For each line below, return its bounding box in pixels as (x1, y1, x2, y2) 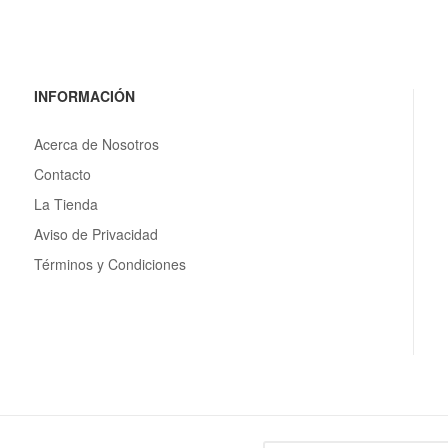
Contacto (33, 163, 91, 184)
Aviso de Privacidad (33, 223, 158, 244)
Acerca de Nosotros (33, 133, 159, 154)
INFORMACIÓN (33, 85, 135, 106)
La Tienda (33, 193, 98, 214)
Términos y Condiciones (33, 253, 186, 274)
